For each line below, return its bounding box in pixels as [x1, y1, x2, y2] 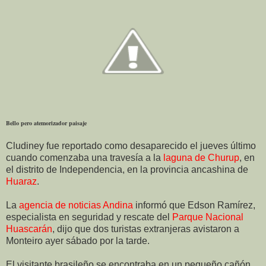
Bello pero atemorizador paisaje [6, 118, 87, 127]
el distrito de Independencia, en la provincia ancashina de [6, 164, 248, 175]
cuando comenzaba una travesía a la [6, 152, 163, 163]
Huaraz [6, 176, 37, 186]
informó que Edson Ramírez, [133, 199, 255, 210]
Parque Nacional [172, 211, 243, 222]
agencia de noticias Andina [19, 199, 133, 210]
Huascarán [6, 223, 52, 234]
